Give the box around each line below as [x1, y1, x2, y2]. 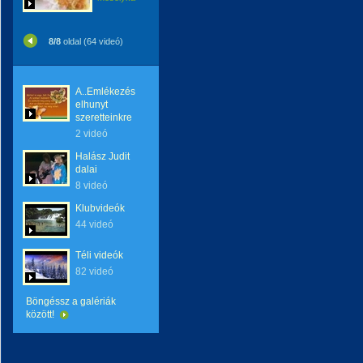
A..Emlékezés [75, 86, 135, 97]
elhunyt [75, 99, 108, 110]
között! [26, 309, 57, 320]
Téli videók [75, 250, 123, 261]
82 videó [75, 266, 113, 277]
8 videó [75, 180, 108, 191]
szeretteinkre [75, 112, 132, 123]
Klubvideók [75, 203, 125, 214]
